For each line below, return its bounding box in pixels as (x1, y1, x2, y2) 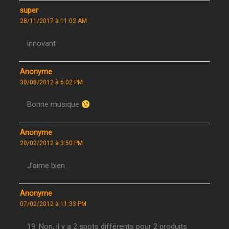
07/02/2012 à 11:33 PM (20, 200, 87, 208)
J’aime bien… (27, 161, 70, 170)
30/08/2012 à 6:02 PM (20, 78, 83, 86)
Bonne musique (27, 100, 82, 109)
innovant (27, 39, 56, 49)
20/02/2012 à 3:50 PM (20, 140, 83, 147)
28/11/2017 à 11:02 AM (20, 17, 87, 25)
